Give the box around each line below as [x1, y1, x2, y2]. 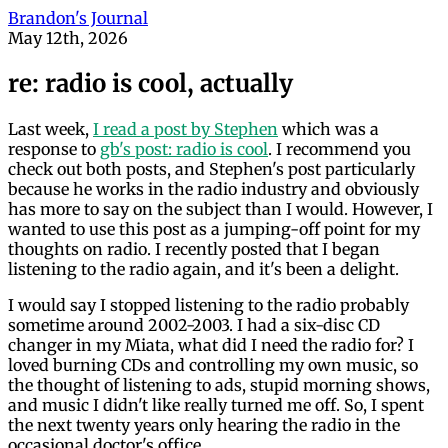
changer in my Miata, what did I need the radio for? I [8, 334, 414, 355]
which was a [278, 118, 379, 139]
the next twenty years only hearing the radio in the [8, 414, 400, 435]
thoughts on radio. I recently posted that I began [8, 238, 380, 259]
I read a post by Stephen [93, 118, 278, 139]
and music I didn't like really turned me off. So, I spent [8, 394, 424, 415]
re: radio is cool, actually [8, 67, 293, 99]
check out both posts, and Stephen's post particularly [8, 158, 415, 179]
